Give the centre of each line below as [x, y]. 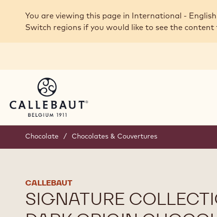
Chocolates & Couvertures [115, 136]
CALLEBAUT [49, 183]
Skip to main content [55, 12]
